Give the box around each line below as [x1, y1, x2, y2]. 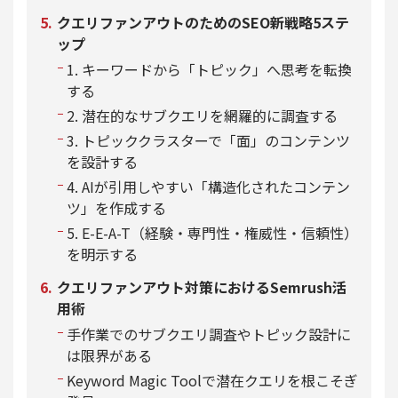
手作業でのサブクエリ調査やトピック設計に [67, 322, 351, 345]
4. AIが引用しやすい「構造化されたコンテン [67, 175, 350, 197]
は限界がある [67, 344, 152, 366]
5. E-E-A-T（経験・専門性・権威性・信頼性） [67, 221, 358, 243]
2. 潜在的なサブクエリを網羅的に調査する [67, 104, 338, 126]
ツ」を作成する [67, 196, 166, 219]
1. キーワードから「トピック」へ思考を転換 [67, 58, 352, 80]
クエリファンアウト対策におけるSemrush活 [57, 275, 346, 298]
